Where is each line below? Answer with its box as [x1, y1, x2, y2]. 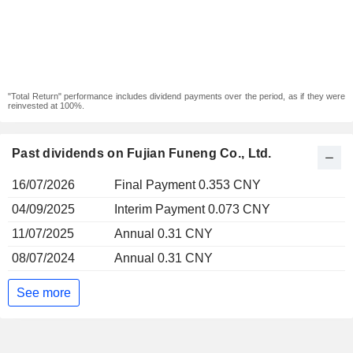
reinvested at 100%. [8, 101, 84, 110]
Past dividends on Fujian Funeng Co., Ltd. [12, 147, 272, 160]
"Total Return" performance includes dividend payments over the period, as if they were [8, 91, 345, 101]
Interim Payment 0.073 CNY [114, 203, 270, 216]
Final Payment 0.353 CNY [114, 178, 261, 191]
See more [17, 285, 71, 299]
